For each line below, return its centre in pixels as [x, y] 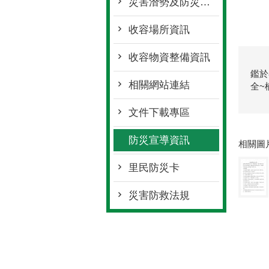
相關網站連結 [159, 85]
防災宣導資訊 [159, 140]
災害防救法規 [159, 195]
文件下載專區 [159, 113]
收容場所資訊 [159, 30]
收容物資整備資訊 [169, 57]
